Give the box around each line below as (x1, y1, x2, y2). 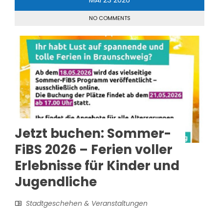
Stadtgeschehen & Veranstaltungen (26, 198, 148, 208)
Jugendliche (15, 173, 97, 191)
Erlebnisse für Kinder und (15, 156, 179, 175)
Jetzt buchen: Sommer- (15, 124, 171, 142)
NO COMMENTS (88, 14, 131, 22)
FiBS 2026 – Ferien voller (15, 140, 173, 158)
